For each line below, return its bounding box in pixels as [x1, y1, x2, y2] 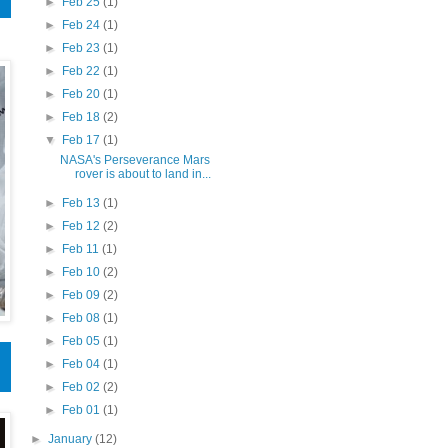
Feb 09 [62, 287, 104, 302]
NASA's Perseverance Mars [59, 152, 210, 167]
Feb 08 [62, 310, 104, 325]
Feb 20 [62, 86, 104, 101]
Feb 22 [62, 63, 104, 78]
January [47, 431, 95, 446]
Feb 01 [62, 402, 104, 417]
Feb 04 [62, 356, 104, 371]
